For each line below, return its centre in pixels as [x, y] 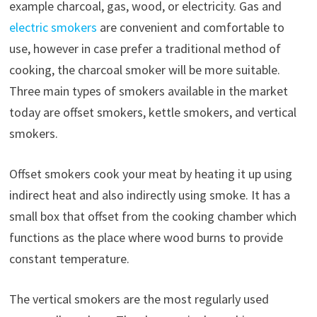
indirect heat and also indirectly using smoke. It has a [149, 195]
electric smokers [53, 28]
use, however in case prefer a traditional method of [145, 49]
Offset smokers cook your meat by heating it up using [150, 174]
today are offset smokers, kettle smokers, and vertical [152, 113]
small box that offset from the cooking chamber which [152, 217]
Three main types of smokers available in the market [148, 91]
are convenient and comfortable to [190, 28]
